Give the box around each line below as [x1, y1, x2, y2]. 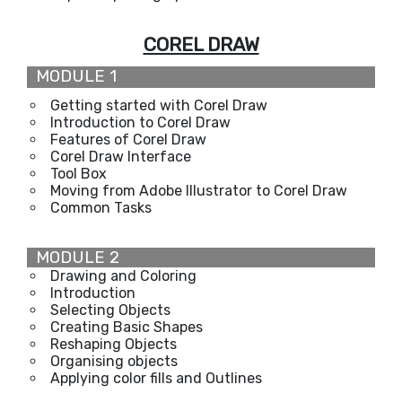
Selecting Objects [50, 301, 170, 319]
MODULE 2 [27, 247, 119, 267]
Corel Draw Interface [50, 147, 191, 165]
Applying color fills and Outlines [50, 369, 262, 387]
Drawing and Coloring [50, 267, 197, 284]
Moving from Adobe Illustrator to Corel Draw [50, 181, 347, 199]
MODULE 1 [27, 66, 117, 86]
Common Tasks [50, 198, 152, 216]
